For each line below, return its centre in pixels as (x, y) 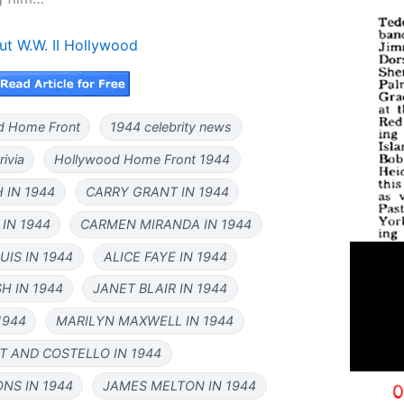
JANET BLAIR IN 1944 (161, 289)
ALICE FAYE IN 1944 (165, 256)
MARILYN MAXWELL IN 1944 (145, 321)
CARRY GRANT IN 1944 (157, 192)
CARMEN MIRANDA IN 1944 (166, 224)
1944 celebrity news (171, 127)
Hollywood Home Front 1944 (142, 160)
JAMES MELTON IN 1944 (180, 385)
